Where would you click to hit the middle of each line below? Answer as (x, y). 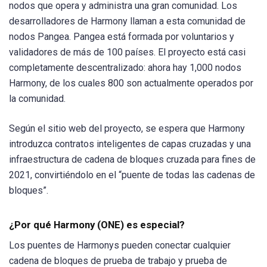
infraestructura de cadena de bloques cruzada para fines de (132, 159)
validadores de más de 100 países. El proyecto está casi (127, 52)
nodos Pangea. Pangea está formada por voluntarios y (122, 37)
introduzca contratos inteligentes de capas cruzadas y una (130, 144)
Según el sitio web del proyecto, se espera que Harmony (127, 128)
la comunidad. (37, 99)
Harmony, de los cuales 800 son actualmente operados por (131, 83)
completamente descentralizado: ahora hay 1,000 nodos (125, 68)
